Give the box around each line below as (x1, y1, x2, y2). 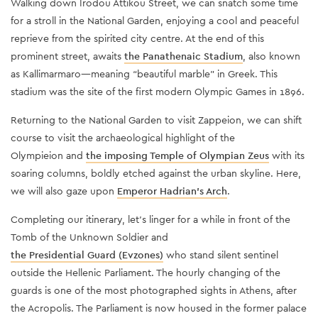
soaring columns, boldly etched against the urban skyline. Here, (11, 166, 301, 180)
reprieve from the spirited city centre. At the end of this (11, 31, 264, 45)
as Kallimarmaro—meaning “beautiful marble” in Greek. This (11, 67, 278, 80)
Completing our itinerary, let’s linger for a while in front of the (11, 212, 290, 226)
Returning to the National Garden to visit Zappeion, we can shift (11, 113, 302, 126)
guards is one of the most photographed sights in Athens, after (11, 283, 297, 297)
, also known (243, 49, 300, 62)
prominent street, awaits (11, 49, 124, 62)
